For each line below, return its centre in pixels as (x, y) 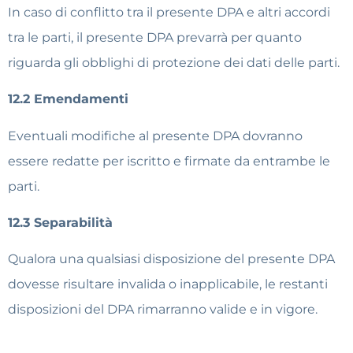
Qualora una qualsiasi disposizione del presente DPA (171, 259)
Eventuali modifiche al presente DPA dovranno (155, 136)
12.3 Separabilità (60, 222)
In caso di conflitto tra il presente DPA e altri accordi (169, 12)
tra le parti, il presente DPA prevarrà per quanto (155, 37)
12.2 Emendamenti (68, 99)
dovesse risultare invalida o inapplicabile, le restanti (168, 284)
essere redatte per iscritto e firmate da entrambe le (169, 161)
